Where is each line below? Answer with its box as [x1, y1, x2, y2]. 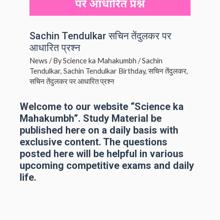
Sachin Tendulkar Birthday [63, 67, 145, 75]
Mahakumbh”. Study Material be [20, 112, 162, 125]
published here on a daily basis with [20, 124, 178, 137]
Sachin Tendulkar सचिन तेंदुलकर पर [29, 30, 171, 42]
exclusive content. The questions [20, 136, 167, 148]
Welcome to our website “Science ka [20, 101, 184, 113]
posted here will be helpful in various [20, 148, 184, 160]
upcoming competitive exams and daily [20, 160, 194, 172]
